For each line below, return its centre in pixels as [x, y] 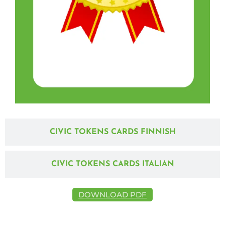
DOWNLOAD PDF [113, 195]
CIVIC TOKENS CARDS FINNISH [113, 132]
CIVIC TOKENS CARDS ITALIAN [113, 164]
